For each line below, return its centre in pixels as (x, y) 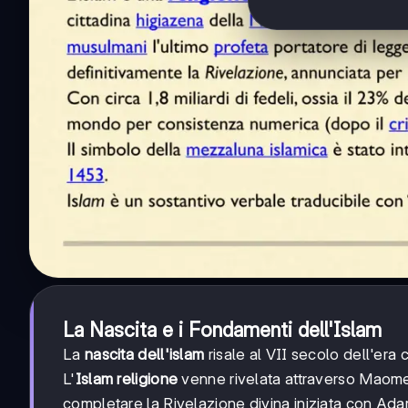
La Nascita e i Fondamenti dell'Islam (222, 329)
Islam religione (127, 378)
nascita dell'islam (144, 354)
